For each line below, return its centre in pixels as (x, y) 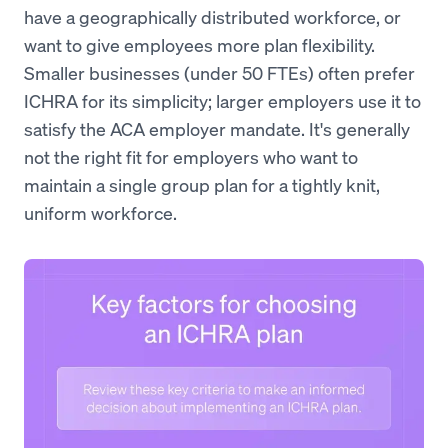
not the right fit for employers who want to (191, 156)
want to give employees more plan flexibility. (199, 44)
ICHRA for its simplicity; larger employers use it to (222, 100)
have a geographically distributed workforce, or (212, 16)
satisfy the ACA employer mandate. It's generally (217, 128)
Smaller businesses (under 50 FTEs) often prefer (219, 72)
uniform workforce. (100, 212)
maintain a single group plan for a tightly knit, (202, 184)
